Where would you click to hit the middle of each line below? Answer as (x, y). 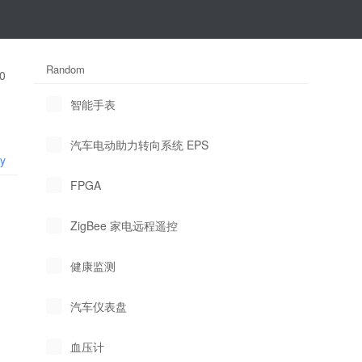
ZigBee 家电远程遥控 (124, 225)
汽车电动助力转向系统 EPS (140, 145)
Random (66, 69)
